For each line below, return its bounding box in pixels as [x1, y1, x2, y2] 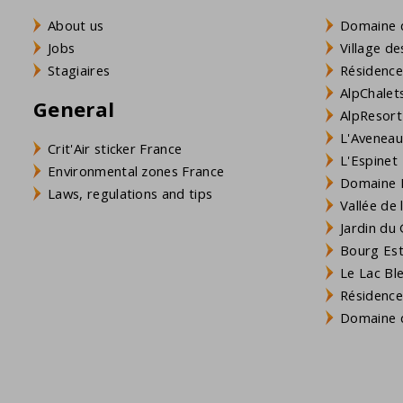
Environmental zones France [48, 162, 225, 181]
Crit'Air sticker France [48, 139, 183, 158]
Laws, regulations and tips [48, 184, 213, 203]
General [33, 95, 115, 124]
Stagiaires [48, 60, 111, 79]
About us [48, 15, 104, 34]
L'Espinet [340, 150, 398, 169]
